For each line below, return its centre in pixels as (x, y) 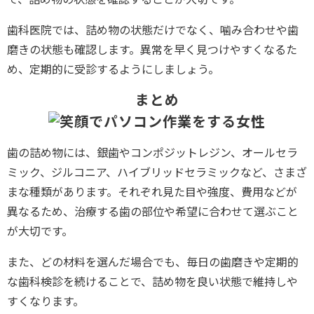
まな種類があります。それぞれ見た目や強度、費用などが (152, 191)
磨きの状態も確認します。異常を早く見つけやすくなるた (152, 49)
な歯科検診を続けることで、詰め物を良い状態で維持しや (152, 281)
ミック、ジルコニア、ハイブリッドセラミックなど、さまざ (157, 171)
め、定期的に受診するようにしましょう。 (113, 69)
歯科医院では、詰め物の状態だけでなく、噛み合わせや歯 (153, 30)
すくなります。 (46, 300)
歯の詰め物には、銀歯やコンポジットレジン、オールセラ (152, 152)
